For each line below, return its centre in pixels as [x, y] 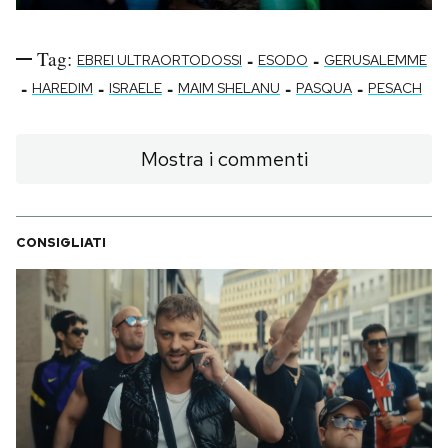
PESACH [395, 88]
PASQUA [324, 88]
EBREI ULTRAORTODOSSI [159, 60]
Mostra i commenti [224, 159]
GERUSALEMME [375, 60]
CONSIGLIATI [61, 243]
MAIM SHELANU [229, 88]
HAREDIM [62, 88]
